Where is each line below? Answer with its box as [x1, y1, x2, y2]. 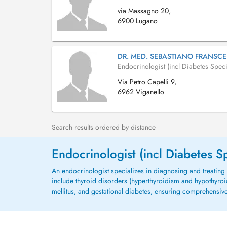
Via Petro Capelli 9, [118, 77, 176, 87]
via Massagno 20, [118, 6, 171, 16]
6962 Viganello [118, 87, 164, 97]
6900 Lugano [118, 16, 158, 26]
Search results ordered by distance [52, 122, 156, 132]
